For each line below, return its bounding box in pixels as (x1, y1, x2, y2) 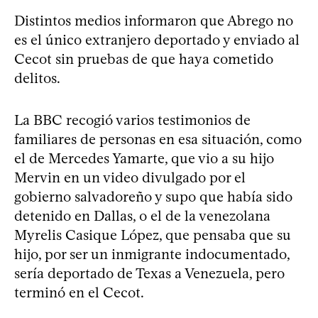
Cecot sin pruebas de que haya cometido (14, 50, 273, 67)
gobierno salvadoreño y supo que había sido (14, 187, 292, 205)
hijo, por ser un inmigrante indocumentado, (14, 245, 290, 263)
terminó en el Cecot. (14, 283, 144, 301)
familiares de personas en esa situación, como (14, 130, 302, 148)
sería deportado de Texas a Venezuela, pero (14, 264, 285, 282)
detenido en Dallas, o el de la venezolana (14, 207, 270, 224)
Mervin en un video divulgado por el (14, 168, 246, 186)
